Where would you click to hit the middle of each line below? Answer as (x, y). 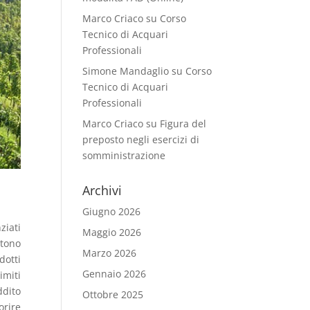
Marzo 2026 (110, 253)
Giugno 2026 (112, 211)
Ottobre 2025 (113, 294)
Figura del (183, 124)
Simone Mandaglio (126, 71)
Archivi (102, 190)
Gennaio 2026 (115, 274)
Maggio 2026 (112, 232)
